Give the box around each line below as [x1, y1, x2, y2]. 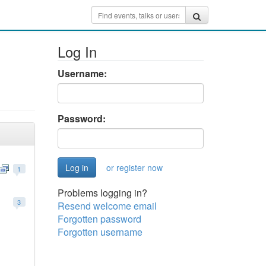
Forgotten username [57, 225, 142, 239]
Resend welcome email [57, 199, 157, 213]
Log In [57, 41, 97, 62]
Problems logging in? [57, 186, 147, 199]
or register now [106, 161, 163, 173]
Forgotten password [57, 212, 141, 226]
